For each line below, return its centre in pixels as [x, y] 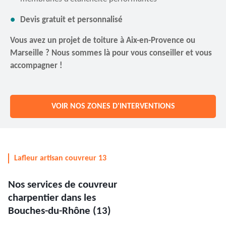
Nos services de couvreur [63, 185]
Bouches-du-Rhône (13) [60, 211]
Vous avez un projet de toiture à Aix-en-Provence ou [103, 41]
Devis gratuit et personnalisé [71, 20]
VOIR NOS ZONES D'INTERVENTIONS [113, 106]
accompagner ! [36, 66]
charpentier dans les [52, 198]
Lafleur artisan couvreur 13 [60, 158]
